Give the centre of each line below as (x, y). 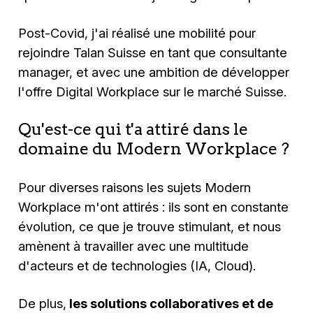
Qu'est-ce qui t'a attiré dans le (133, 129)
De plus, (43, 303)
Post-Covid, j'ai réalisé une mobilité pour (137, 33)
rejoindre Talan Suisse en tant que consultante (153, 53)
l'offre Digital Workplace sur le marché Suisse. (153, 92)
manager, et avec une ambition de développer (154, 72)
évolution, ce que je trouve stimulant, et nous (150, 226)
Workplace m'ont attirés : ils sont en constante (154, 206)
